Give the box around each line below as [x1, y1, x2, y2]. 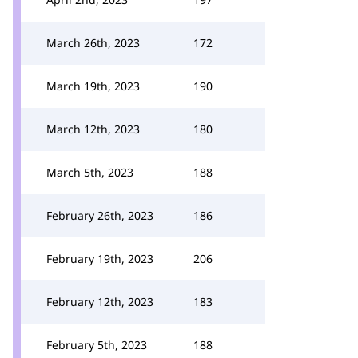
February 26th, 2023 [46, 208, 153, 223]
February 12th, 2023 [46, 294, 153, 309]
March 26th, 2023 [46, 35, 140, 50]
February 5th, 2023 [46, 337, 147, 352]
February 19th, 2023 [46, 251, 153, 266]
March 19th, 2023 [46, 78, 140, 93]
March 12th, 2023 [46, 121, 140, 137]
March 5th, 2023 [46, 165, 133, 180]
